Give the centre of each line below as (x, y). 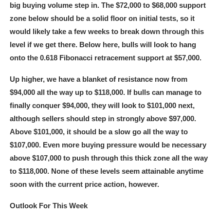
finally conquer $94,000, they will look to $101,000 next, (102, 106)
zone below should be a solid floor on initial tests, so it (102, 18)
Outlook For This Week (49, 206)
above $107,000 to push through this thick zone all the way (109, 158)
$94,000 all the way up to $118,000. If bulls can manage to (106, 92)
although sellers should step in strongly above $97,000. (103, 119)
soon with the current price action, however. (84, 184)
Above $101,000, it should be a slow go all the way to (99, 132)
